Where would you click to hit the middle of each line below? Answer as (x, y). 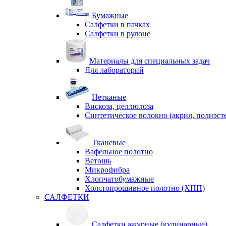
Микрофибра (107, 170)
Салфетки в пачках (117, 24)
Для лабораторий (114, 70)
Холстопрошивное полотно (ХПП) (145, 188)
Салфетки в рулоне (118, 34)
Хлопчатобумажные (119, 179)
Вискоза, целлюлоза (119, 106)
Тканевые (109, 143)
